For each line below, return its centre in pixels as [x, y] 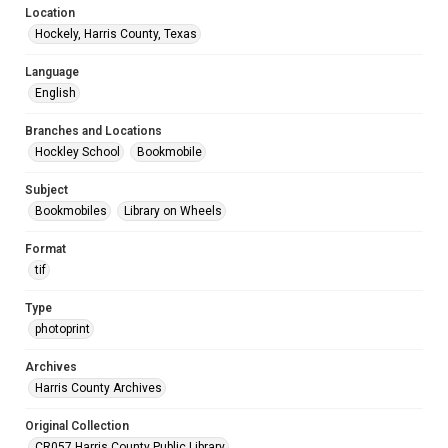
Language [52, 72]
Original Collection [77, 426]
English [55, 93]
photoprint [62, 329]
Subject [46, 190]
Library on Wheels [173, 211]
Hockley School [77, 152]
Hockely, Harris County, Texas [116, 34]
